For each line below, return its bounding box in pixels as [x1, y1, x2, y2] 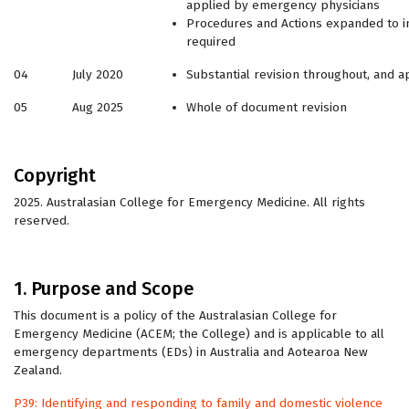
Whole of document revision [186, 100, 347, 115]
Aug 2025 [72, 100, 123, 115]
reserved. [14, 213, 69, 228]
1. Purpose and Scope [14, 278, 194, 299]
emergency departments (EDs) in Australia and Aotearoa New [14, 344, 368, 360]
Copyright [14, 164, 96, 186]
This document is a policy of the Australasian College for [14, 308, 337, 323]
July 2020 [72, 67, 123, 82]
